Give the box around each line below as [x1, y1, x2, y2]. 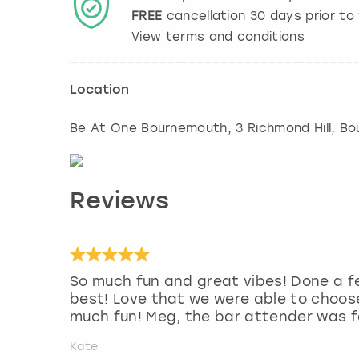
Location [70, 84, 129, 98]
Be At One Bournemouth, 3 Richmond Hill [70, 121, 332, 136]
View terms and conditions [131, 30, 305, 45]
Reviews [70, 191, 169, 215]
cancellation [162, 9, 250, 24]
